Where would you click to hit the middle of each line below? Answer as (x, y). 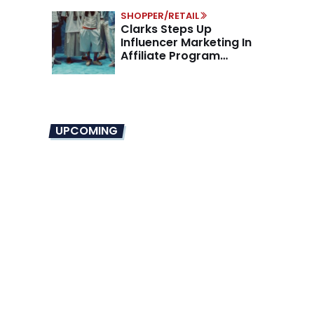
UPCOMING (87, 130)
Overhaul (147, 69)
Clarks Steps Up (166, 29)
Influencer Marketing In (186, 42)
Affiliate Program (170, 55)
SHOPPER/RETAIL (160, 15)
